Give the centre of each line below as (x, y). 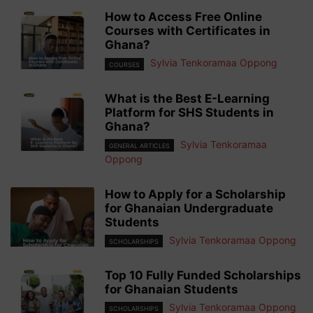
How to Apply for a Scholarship (195, 194)
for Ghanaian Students (172, 289)
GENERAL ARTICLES (139, 145)
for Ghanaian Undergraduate (189, 208)
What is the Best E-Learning (187, 98)
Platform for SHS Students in (189, 112)
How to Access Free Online (183, 17)
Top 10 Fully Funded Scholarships (203, 275)
